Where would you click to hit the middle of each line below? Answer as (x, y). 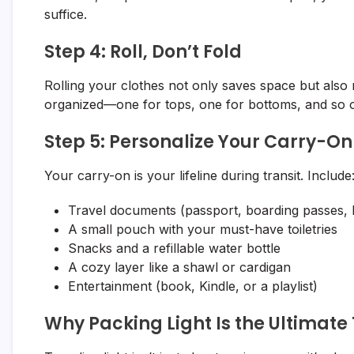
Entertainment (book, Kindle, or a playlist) (193, 286)
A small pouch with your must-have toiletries (203, 229)
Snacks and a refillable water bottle (174, 248)
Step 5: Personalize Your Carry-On (198, 141)
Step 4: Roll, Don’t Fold (143, 51)
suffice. (66, 14)
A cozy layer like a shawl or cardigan (179, 267)
